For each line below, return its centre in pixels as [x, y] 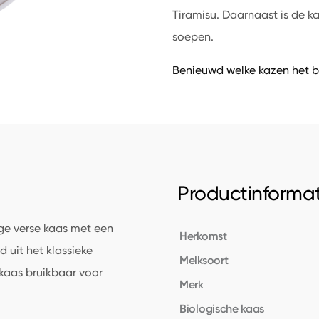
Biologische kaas [222, 308]
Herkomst [203, 236]
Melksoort [204, 260]
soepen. [193, 37]
